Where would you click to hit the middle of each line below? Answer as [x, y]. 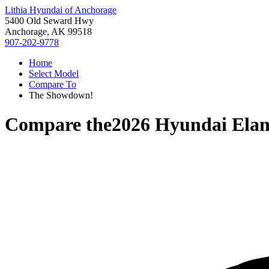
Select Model [54, 74]
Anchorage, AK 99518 [48, 32]
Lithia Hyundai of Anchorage [61, 10]
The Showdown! [61, 95]
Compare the [58, 125]
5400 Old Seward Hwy [49, 21]
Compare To [53, 84]
